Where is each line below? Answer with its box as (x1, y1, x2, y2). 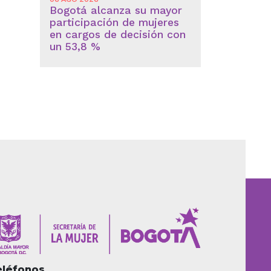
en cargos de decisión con (49, 28, 186, 41)
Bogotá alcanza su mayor (49, 4, 182, 16)
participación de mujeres (49, 16, 179, 28)
